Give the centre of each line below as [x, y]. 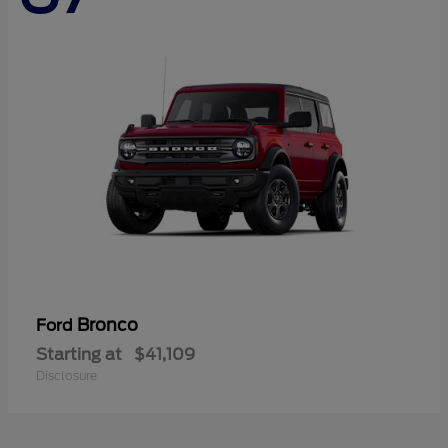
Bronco [107, 324]
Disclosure [66, 375]
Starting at [79, 354]
